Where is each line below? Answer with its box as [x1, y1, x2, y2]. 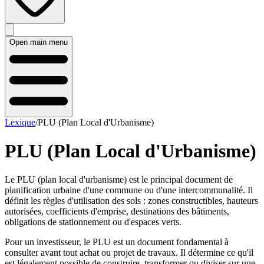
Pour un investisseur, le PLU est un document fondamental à [5, 237, 229, 247]
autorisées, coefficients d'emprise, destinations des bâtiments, [5, 206, 229, 217]
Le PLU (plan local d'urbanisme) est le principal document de [5, 174, 233, 185]
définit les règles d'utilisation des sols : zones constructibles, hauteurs [5, 196, 258, 206]
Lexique [5, 117, 35, 127]
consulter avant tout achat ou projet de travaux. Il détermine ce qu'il [5, 247, 253, 258]
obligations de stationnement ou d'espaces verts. [5, 217, 181, 227]
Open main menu [9, 38, 68, 47]
